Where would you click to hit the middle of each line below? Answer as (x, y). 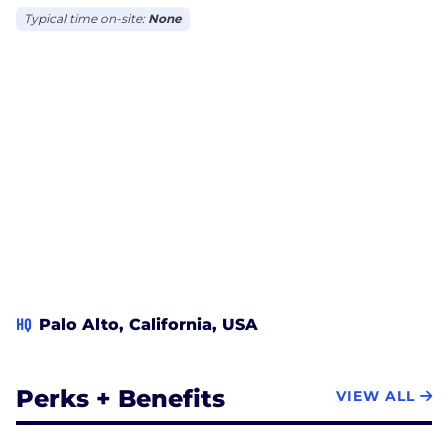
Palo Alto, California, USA (148, 324)
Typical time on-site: (86, 18)
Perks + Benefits (120, 398)
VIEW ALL (375, 396)
